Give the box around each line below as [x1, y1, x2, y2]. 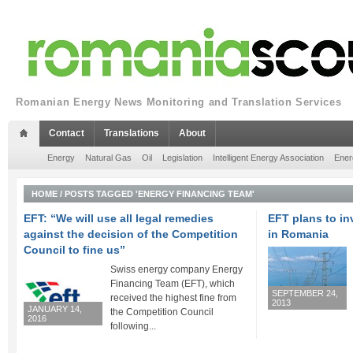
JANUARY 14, [28, 304, 82, 314]
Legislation [162, 153, 203, 162]
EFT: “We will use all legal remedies [24, 212, 214, 225]
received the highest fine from [110, 292, 236, 303]
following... [110, 321, 156, 332]
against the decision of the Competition [24, 228, 238, 240]
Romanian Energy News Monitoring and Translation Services [16, 96, 342, 108]
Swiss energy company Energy [110, 264, 243, 275]
